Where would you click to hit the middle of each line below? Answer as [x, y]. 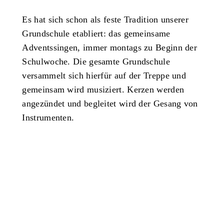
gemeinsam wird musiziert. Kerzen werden [103, 89]
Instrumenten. [48, 117]
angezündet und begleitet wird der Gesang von [110, 103]
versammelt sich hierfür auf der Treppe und [104, 75]
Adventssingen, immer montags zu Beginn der [110, 47]
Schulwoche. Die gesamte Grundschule [96, 61]
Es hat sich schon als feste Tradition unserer [105, 19]
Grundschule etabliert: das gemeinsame [96, 33]
